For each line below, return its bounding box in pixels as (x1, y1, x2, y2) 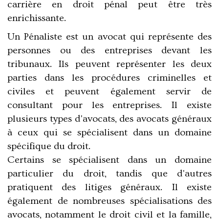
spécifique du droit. (7, 141, 90, 152)
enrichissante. (7, 13, 66, 24)
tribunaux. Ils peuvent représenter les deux (7, 59, 212, 70)
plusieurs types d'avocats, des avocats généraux (7, 113, 212, 125)
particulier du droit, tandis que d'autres (7, 168, 212, 179)
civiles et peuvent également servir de (7, 86, 212, 97)
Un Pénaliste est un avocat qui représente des (7, 31, 212, 43)
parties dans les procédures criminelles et (7, 72, 212, 84)
